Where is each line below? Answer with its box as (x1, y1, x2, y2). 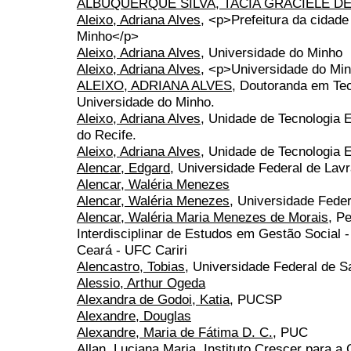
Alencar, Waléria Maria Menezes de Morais (77, 209, 328, 226)
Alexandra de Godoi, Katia (77, 291, 230, 308)
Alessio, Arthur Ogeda (77, 275, 205, 291)
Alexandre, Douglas (77, 308, 191, 324)
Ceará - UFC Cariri (77, 242, 187, 259)
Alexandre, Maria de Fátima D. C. (77, 324, 273, 341)
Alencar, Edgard (77, 160, 170, 176)
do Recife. (77, 127, 136, 143)
